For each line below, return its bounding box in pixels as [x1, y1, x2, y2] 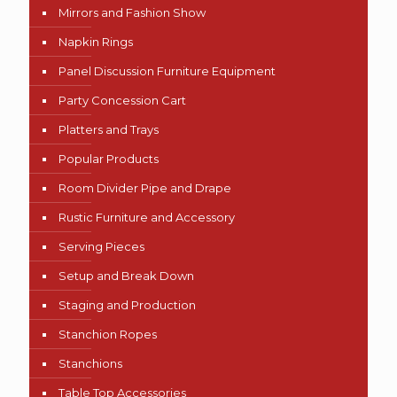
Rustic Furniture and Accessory [58, 210, 235, 225]
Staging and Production [58, 298, 196, 313]
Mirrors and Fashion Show [58, 5, 206, 20]
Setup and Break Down [58, 269, 194, 284]
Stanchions [58, 356, 122, 371]
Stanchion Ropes [58, 327, 157, 342]
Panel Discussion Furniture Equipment [58, 64, 276, 79]
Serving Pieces [58, 239, 144, 254]
